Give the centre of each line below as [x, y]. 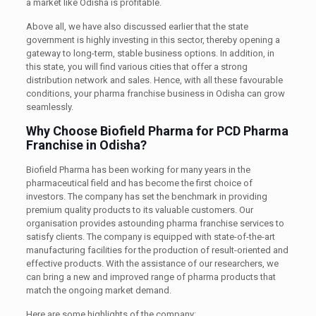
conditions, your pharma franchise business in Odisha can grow [155, 93]
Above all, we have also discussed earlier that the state [137, 26]
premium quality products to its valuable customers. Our [139, 209]
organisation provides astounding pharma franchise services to [155, 223]
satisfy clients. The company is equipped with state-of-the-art [150, 236]
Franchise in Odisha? [86, 145]
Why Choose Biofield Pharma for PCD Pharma [157, 130]
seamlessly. [49, 107]
